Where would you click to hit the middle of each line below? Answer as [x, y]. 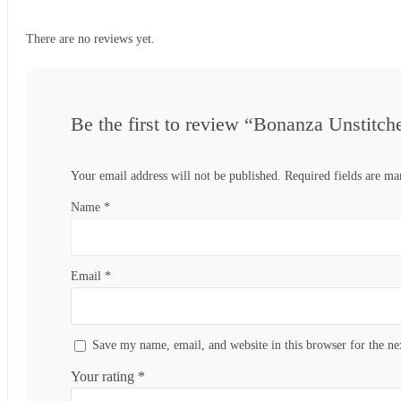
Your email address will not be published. [176, 175]
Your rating [104, 376]
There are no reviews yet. [90, 38]
